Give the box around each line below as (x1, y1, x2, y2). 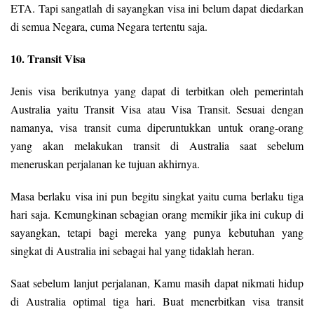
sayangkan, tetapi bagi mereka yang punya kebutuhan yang (11, 225, 303, 240)
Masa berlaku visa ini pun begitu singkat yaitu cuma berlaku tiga (11, 189, 303, 204)
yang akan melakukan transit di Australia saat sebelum (11, 138, 303, 153)
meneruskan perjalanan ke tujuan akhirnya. (11, 156, 200, 172)
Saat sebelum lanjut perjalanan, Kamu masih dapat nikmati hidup (11, 275, 303, 291)
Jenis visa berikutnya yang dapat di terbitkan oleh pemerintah (11, 83, 303, 99)
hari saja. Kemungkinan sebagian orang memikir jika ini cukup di (11, 207, 303, 222)
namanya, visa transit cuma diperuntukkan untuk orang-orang (11, 120, 303, 135)
